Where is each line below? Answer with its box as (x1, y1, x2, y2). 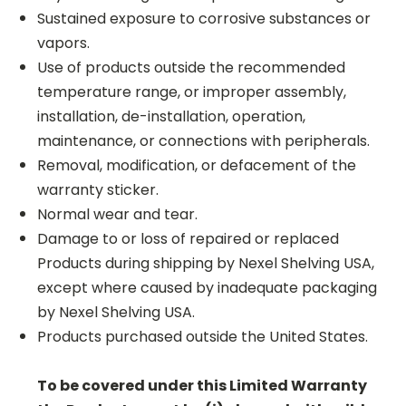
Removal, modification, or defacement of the (36, 155, 356, 176)
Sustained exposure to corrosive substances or (36, 8, 371, 29)
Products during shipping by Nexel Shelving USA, (36, 253, 374, 274)
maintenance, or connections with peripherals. (36, 130, 370, 151)
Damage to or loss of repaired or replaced (36, 228, 339, 249)
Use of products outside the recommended (36, 57, 345, 78)
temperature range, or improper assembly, (36, 82, 346, 102)
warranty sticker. (36, 179, 159, 200)
